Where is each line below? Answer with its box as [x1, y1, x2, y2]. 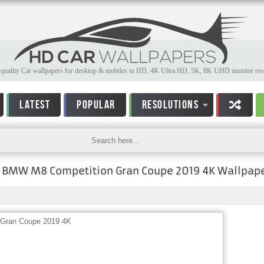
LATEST [19, 98, 50, 112]
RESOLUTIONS [141, 98, 199, 112]
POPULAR [77, 98, 115, 112]
